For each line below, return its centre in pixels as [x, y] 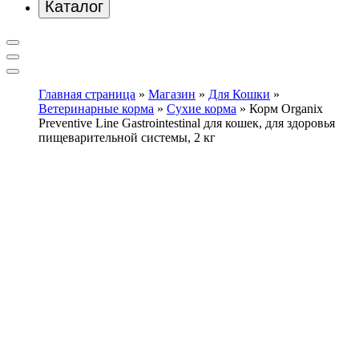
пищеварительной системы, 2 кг [127, 137]
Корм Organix [286, 108]
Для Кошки [239, 94]
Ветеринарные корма [96, 108]
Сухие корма [202, 108]
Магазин [172, 94]
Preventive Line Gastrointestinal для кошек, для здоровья [187, 123]
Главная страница [87, 94]
